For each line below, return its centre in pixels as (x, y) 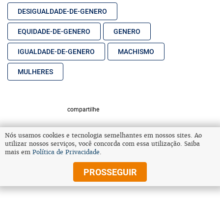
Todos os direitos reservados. (43, 184)
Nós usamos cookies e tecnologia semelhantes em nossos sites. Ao (103, 136)
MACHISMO (136, 52)
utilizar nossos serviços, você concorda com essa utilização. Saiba (102, 144)
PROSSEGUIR (110, 172)
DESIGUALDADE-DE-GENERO (62, 12)
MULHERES (35, 72)
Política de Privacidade (66, 152)
